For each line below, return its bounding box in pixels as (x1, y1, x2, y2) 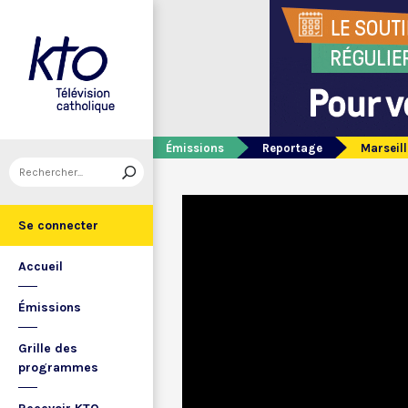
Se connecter (18, 218, 98, 233)
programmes (18, 360, 98, 375)
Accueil (18, 259, 63, 274)
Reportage (262, 141, 322, 155)
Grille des (18, 341, 77, 356)
